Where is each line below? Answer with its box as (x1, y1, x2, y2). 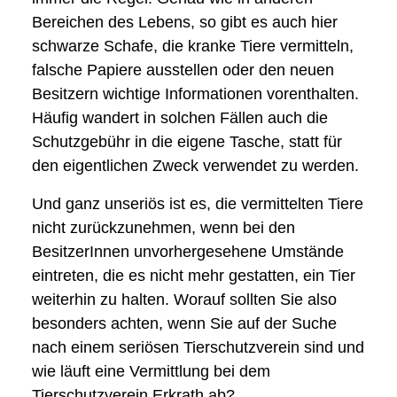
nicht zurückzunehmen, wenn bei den (32, 219, 295, 237)
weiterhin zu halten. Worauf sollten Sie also (32, 291, 337, 308)
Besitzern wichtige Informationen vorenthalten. (32, 85, 359, 103)
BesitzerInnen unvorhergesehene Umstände (32, 243, 344, 261)
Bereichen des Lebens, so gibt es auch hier (32, 13, 338, 31)
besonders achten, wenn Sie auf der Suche (32, 315, 337, 332)
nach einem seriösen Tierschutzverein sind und (32, 339, 364, 356)
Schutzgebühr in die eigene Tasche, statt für (32, 133, 342, 151)
